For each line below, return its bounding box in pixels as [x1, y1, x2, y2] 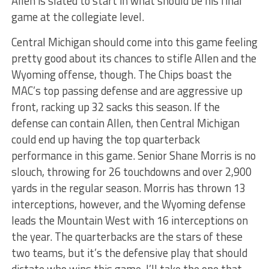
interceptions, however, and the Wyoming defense [11, 196, 246, 213]
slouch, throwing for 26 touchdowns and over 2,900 [11, 163, 252, 180]
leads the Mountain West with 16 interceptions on [11, 212, 248, 229]
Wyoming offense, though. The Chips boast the [11, 66, 232, 83]
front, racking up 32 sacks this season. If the [11, 98, 220, 115]
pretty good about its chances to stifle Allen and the [11, 50, 256, 67]
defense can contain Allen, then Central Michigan [11, 115, 240, 131]
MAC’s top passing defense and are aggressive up [11, 82, 243, 99]
